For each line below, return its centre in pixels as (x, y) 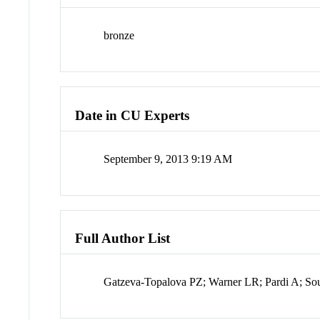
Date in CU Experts (132, 115)
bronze (119, 36)
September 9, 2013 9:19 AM (168, 159)
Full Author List (123, 239)
